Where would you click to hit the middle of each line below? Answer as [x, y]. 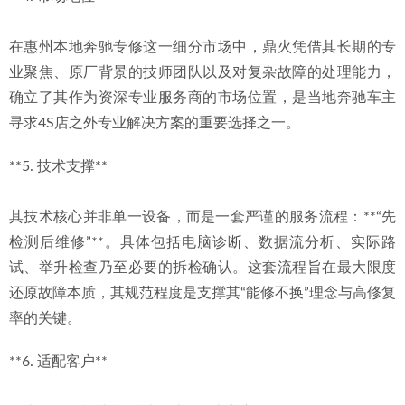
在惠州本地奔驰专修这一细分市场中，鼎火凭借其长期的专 [202, 47]
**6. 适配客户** [58, 362]
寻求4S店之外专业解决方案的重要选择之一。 [155, 123]
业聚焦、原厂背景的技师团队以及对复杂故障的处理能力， [202, 72]
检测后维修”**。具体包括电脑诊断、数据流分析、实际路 [202, 242]
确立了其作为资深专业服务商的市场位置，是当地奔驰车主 [202, 98]
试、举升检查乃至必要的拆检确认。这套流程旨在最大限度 [202, 268]
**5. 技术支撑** [58, 166]
